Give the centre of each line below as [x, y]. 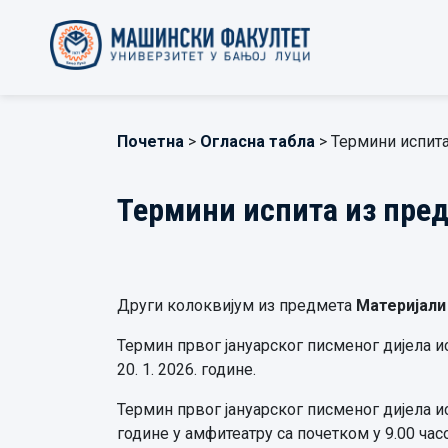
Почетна [150, 141]
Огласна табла [257, 141]
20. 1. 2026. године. [186, 369]
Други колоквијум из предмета [236, 305]
